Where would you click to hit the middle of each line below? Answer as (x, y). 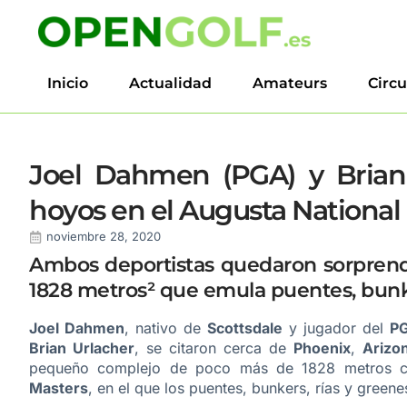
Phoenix (322, 348)
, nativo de (165, 328)
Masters (59, 388)
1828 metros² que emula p (156, 290)
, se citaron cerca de (213, 348)
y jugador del (336, 328)
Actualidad (170, 83)
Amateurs (290, 83)
